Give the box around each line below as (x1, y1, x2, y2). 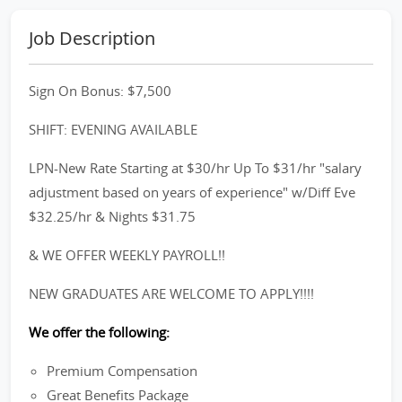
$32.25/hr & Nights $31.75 (29, 207, 196, 225)
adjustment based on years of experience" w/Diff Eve (29, 183, 355, 201)
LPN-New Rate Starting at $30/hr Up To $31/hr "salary (29, 159, 362, 177)
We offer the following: (29, 323, 170, 341)
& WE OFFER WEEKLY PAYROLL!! (29, 246, 225, 264)
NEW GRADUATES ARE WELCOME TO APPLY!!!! (29, 284, 314, 302)
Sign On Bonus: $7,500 (29, 82, 171, 100)
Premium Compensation (47, 362, 197, 380)
